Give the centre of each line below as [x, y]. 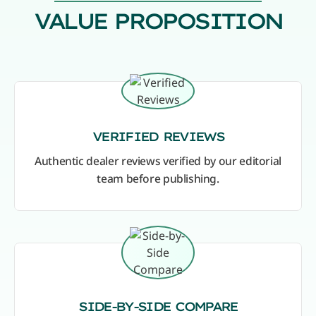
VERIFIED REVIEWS [158, 136]
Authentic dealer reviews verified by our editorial [158, 161]
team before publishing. [158, 179]
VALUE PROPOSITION [158, 21]
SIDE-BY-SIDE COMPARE [158, 306]
